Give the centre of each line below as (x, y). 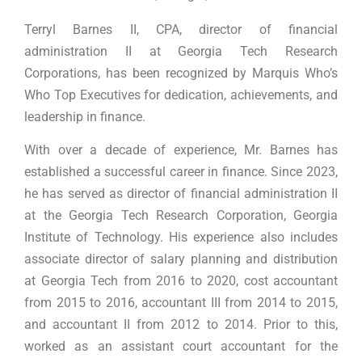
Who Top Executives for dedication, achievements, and (181, 95)
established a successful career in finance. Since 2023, (181, 171)
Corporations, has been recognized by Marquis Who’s (181, 73)
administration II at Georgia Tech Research (181, 51)
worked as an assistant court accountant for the (181, 346)
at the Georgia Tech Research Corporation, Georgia (181, 215)
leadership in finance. (85, 116)
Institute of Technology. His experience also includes (181, 237)
